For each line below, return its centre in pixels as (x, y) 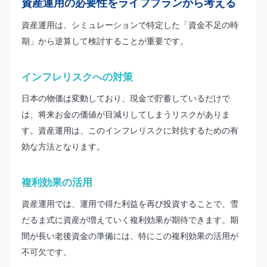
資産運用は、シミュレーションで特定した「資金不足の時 (130, 24)
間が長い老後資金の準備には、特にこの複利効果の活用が (130, 236)
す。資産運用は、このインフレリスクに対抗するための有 (130, 130)
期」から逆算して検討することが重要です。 (105, 41)
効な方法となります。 (63, 146)
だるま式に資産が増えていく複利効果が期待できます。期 (130, 220)
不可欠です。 (46, 252)
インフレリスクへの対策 (77, 76)
